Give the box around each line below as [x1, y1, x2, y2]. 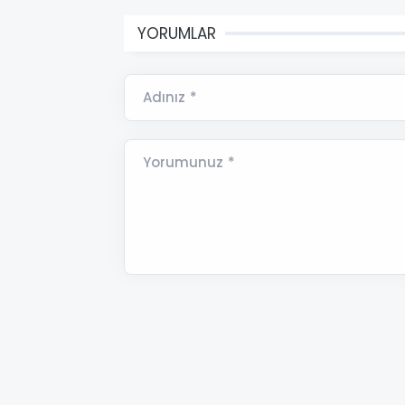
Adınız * [143, 88, 197, 108]
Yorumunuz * [143, 153, 235, 173]
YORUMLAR [137, 23, 216, 45]
